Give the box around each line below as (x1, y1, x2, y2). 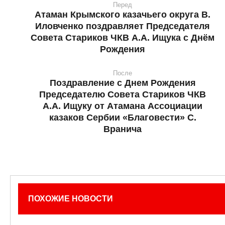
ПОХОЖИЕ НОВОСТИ (28, 194, 113, 203)
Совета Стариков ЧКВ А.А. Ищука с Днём (31, 32, 214, 43)
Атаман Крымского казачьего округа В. (35, 9, 210, 20)
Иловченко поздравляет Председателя (35, 21, 210, 31)
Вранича (103, 124, 142, 134)
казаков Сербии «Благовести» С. (49, 112, 196, 123)
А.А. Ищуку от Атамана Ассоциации (43, 100, 202, 111)
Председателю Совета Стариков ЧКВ (39, 89, 206, 99)
